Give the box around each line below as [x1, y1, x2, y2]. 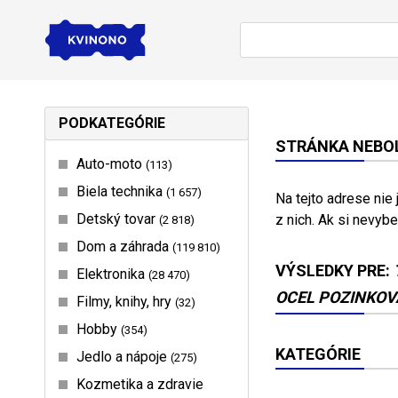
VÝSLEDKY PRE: [275, 260, 394, 280]
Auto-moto [76, 155, 146, 172]
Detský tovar [76, 210, 159, 227]
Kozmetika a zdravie [76, 375, 203, 393]
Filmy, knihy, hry [76, 292, 175, 310]
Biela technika [76, 182, 166, 200]
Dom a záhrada [76, 237, 172, 255]
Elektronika [76, 265, 148, 283]
